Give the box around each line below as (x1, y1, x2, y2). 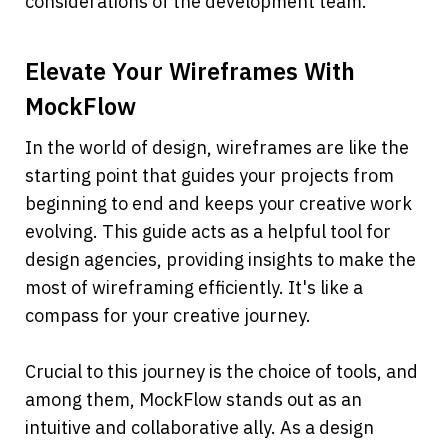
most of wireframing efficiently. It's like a (25, 276, 363, 300)
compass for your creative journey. (25, 304, 311, 328)
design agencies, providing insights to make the (25, 248, 416, 272)
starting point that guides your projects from (25, 164, 394, 188)
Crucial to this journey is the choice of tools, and (25, 360, 418, 384)
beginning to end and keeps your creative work (25, 192, 412, 216)
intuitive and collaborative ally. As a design (25, 416, 374, 440)
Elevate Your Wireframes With (25, 56, 355, 87)
